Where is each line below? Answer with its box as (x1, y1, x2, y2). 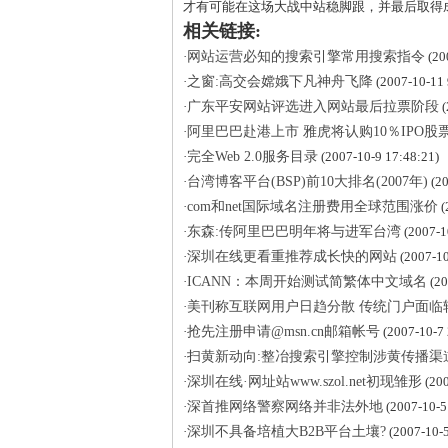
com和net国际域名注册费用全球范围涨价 (187, 199, 438, 214)
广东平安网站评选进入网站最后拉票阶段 (187, 99, 439, 114)
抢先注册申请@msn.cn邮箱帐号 (187, 324, 380, 339)
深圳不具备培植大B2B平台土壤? (187, 424, 386, 439)
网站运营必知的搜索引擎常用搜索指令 (187, 49, 425, 64)
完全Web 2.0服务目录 (187, 149, 318, 164)
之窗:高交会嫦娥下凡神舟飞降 (187, 74, 373, 89)
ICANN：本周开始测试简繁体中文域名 (187, 274, 427, 289)
